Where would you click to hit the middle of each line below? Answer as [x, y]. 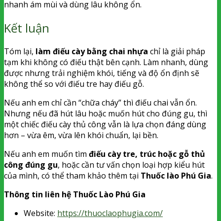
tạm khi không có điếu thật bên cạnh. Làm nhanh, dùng [106, 62]
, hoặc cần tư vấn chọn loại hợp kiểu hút [131, 165]
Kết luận [27, 28]
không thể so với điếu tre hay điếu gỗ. [74, 84]
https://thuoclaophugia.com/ [110, 213]
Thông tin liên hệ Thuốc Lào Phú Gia [75, 194]
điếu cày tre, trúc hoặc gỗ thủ [147, 154]
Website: [40, 213]
